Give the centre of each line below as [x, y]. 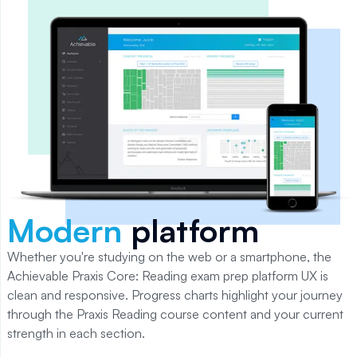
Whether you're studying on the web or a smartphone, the [169, 256]
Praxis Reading [117, 314]
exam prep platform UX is [258, 275]
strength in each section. [76, 333]
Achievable [39, 275]
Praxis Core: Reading [129, 275]
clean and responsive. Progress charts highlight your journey [175, 294]
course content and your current [252, 314]
